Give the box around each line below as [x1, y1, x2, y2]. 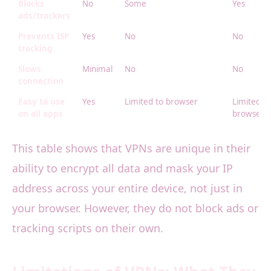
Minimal [82, 64, 113, 75]
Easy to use [18, 96, 65, 108]
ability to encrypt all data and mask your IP [12, 161, 233, 176]
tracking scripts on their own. [12, 221, 163, 236]
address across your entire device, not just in [12, 181, 243, 196]
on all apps [18, 108, 63, 120]
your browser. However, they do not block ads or [12, 201, 258, 216]
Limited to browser [125, 96, 198, 108]
